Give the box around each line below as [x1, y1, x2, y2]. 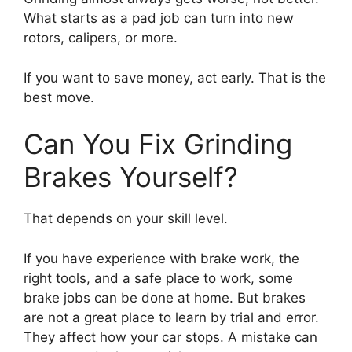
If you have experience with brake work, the [24, 250, 299, 266]
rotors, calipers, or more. [24, 30, 178, 46]
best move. [24, 89, 94, 105]
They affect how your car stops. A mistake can [24, 328, 317, 345]
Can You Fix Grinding [24, 127, 292, 160]
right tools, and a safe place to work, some [24, 269, 293, 286]
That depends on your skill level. [24, 211, 228, 226]
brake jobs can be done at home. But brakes [24, 289, 306, 306]
